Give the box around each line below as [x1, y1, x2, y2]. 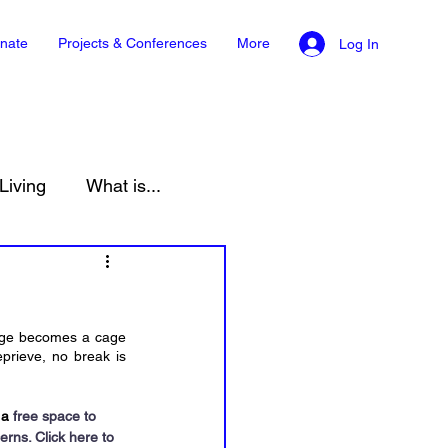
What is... [86, 174, 161, 196]
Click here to [35, 429, 118, 445]
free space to [9, 408, 100, 424]
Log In [339, 35, 380, 52]
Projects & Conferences [58, 35, 207, 51]
